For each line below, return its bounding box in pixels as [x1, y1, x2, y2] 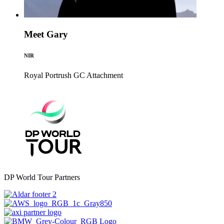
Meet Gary [24, 29, 68, 40]
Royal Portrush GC [24, 71, 85, 79]
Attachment [86, 71, 123, 79]
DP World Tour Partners [4, 173, 80, 181]
